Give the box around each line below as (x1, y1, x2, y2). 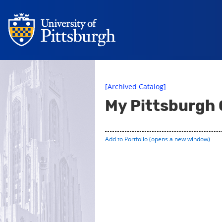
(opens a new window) (148, 135, 210, 143)
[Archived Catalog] (105, 82, 166, 91)
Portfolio (124, 135, 148, 143)
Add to (105, 135, 124, 143)
